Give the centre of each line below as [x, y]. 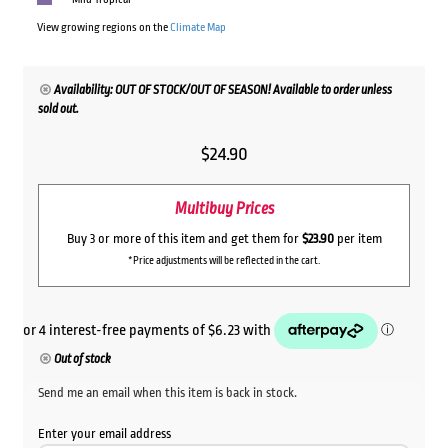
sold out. [58, 109]
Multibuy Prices [224, 209]
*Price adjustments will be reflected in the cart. [224, 260]
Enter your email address [104, 433]
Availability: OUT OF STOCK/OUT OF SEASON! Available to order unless [223, 90]
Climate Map [197, 28]
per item [357, 238]
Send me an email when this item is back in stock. [167, 392]
